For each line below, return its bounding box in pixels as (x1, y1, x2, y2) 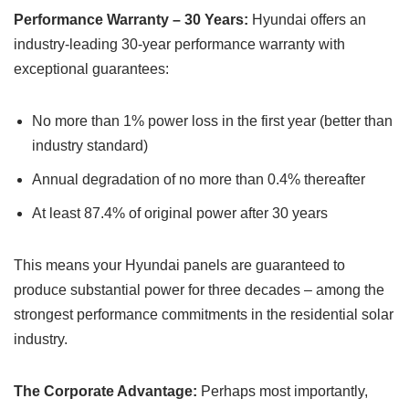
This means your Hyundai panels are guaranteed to (14, 257, 345, 273)
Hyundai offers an (248, 12, 366, 27)
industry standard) (32, 138, 148, 153)
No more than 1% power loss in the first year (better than (32, 113, 393, 129)
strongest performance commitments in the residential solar (14, 307, 393, 322)
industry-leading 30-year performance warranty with (14, 37, 345, 52)
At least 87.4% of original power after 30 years (32, 205, 328, 221)
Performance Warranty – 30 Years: (14, 12, 248, 27)
